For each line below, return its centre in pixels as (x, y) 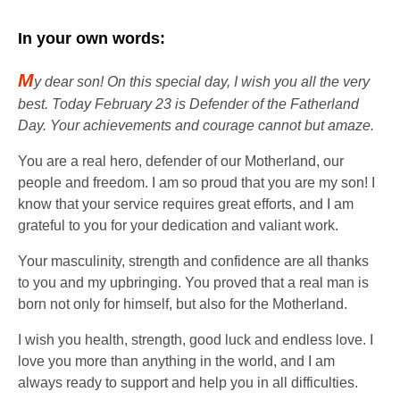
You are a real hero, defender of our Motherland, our (181, 161)
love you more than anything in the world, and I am (176, 361)
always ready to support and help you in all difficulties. (188, 382)
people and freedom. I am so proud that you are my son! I (196, 182)
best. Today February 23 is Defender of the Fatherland (188, 104)
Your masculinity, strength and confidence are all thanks (193, 261)
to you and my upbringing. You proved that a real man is (193, 282)
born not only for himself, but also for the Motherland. (183, 304)
